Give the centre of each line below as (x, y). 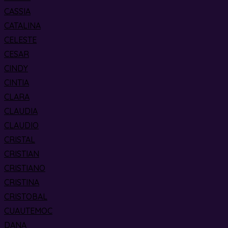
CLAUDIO (21, 125)
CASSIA (17, 11)
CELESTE (20, 40)
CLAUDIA (21, 111)
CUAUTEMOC (28, 211)
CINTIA (17, 82)
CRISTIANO (25, 168)
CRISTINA (22, 182)
